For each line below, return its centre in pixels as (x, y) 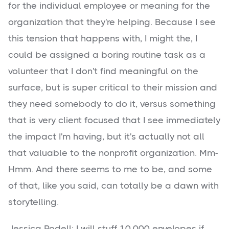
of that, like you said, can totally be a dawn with (113, 186)
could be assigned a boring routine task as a (107, 55)
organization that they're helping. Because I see (112, 22)
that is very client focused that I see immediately (114, 120)
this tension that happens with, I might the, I (103, 39)
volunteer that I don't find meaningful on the (103, 71)
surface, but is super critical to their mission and (113, 88)
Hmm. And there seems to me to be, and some (110, 169)
